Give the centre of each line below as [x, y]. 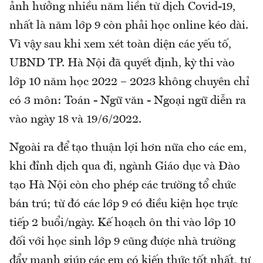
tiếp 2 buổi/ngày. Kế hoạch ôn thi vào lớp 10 [122, 223]
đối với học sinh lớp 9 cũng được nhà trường [122, 242]
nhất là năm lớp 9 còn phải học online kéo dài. [129, 26]
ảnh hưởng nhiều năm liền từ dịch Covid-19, [122, 7]
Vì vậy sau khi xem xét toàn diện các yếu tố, [120, 45]
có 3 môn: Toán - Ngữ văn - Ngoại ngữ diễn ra [128, 101]
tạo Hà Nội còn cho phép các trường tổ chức [123, 186]
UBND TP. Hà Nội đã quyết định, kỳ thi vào [122, 64]
